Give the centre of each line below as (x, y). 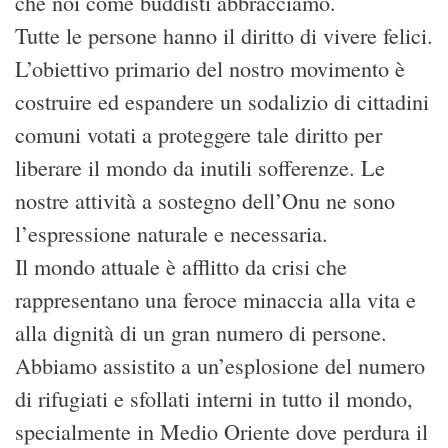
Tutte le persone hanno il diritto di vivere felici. (224, 35)
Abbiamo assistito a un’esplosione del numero (220, 365)
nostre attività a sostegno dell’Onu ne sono (205, 200)
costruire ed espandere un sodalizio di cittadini (222, 101)
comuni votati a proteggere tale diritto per (198, 134)
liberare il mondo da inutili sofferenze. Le (200, 167)
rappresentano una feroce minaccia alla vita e (215, 299)
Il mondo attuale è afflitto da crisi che (181, 266)
